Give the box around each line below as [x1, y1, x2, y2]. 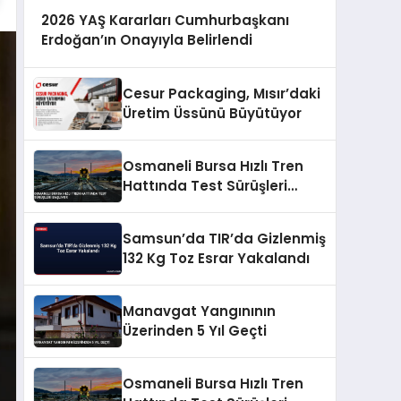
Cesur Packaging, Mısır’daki [123, 83, 320, 103]
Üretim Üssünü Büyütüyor [123, 103, 302, 123]
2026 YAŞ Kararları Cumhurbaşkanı [40, 11, 289, 30]
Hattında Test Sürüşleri [123, 175, 287, 195]
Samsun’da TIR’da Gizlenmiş [123, 228, 326, 248]
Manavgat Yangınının [123, 301, 276, 320]
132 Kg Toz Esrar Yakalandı [123, 248, 310, 268]
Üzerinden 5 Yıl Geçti [123, 320, 267, 340]
